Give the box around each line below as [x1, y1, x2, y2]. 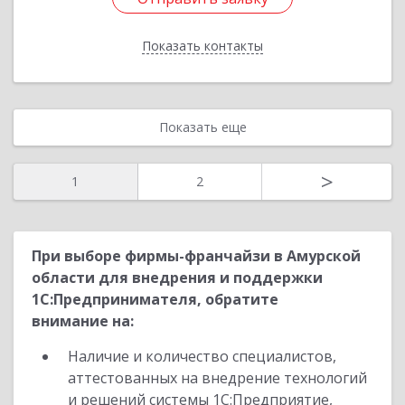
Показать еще [158, 118, 247, 136]
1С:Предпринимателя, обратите [32, 289, 278, 309]
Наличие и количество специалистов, [68, 346, 336, 366]
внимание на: [32, 311, 134, 331]
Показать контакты [142, 37, 263, 54]
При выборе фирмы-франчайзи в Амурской [32, 246, 361, 266]
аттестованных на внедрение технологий [68, 368, 367, 388]
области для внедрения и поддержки [32, 268, 323, 287]
